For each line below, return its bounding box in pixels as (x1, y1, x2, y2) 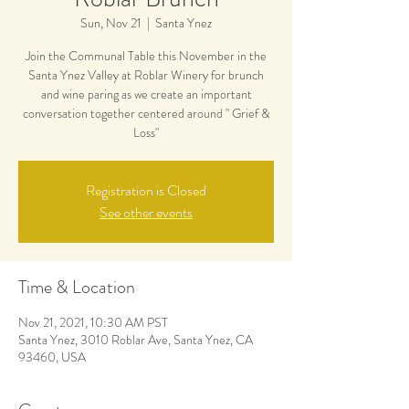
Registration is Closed (86, 180, 206, 201)
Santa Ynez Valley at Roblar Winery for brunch (28, 66, 264, 84)
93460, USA (18, 348, 86, 366)
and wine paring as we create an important (40, 85, 252, 103)
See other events (100, 202, 193, 223)
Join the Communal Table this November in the (26, 47, 267, 65)
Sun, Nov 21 (80, 14, 142, 32)
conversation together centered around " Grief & (23, 104, 269, 122)
